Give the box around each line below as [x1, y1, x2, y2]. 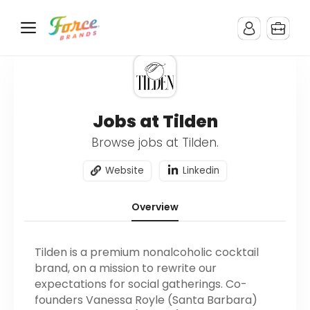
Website [105, 164, 144, 177]
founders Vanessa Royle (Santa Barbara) [35, 292, 257, 309]
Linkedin [183, 164, 219, 177]
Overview [131, 200, 179, 215]
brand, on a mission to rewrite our [35, 260, 217, 277]
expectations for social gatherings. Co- [35, 276, 247, 293]
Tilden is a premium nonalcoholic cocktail [35, 244, 259, 261]
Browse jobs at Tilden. [91, 134, 219, 151]
